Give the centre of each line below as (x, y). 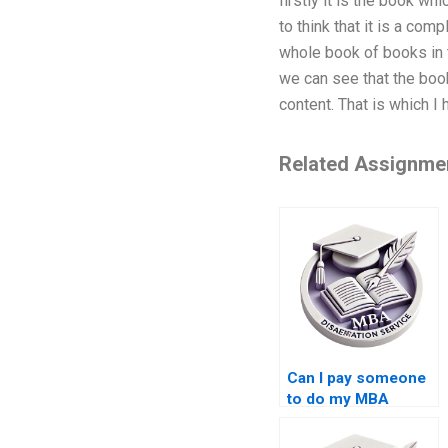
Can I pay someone (356, 378)
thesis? (313, 420)
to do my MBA (337, 399)
